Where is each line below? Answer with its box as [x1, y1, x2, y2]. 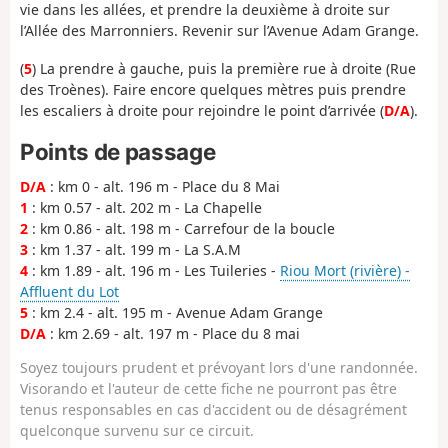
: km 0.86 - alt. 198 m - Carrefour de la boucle [28, 218, 335, 238]
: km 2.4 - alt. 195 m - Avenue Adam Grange [28, 302, 323, 322]
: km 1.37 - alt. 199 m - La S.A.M [28, 239, 241, 259]
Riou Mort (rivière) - [280, 260, 410, 280]
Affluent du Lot [20, 281, 119, 301]
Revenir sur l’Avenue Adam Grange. [182, 20, 419, 40]
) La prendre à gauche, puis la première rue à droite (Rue [32, 59, 416, 79]
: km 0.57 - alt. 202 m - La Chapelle [28, 197, 262, 217]
